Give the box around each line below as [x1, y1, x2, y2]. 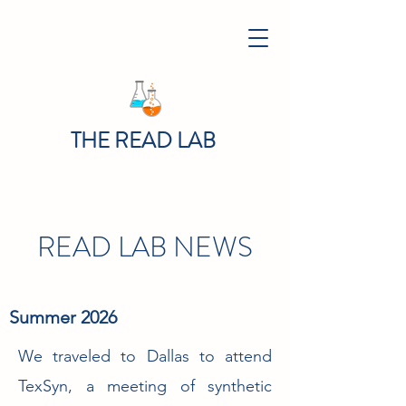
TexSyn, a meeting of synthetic [18, 376, 272, 396]
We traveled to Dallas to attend [18, 346, 272, 366]
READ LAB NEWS [37, 227, 253, 267]
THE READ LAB [70, 125, 220, 156]
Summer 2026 [9, 306, 117, 328]
